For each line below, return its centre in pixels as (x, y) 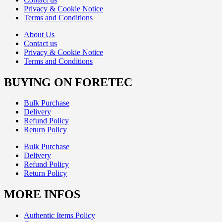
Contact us (40, 43)
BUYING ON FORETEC (68, 82)
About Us (39, 34)
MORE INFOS (42, 194)
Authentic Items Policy (59, 216)
